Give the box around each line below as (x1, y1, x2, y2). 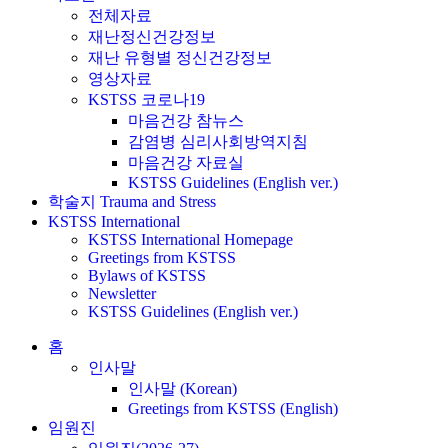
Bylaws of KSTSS (88, 267, 206, 284)
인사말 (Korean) (128, 380, 237, 397)
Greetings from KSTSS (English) (128, 400, 338, 417)
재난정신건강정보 (88, 28, 216, 45)
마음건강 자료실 (128, 154, 244, 171)
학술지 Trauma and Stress (48, 193, 216, 210)
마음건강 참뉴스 (128, 112, 244, 129)
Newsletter (88, 285, 156, 302)
